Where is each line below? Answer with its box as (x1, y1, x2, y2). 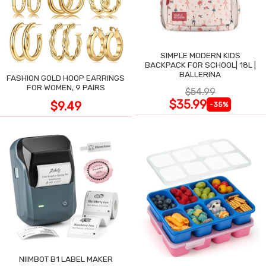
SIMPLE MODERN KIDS (160, 50, 240, 61)
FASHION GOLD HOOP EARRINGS (7, 73, 125, 83)
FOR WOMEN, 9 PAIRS (26, 83, 105, 93)
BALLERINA (179, 69, 221, 80)
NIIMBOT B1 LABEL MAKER (18, 254, 113, 264)
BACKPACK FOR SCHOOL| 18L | (144, 60, 256, 70)
